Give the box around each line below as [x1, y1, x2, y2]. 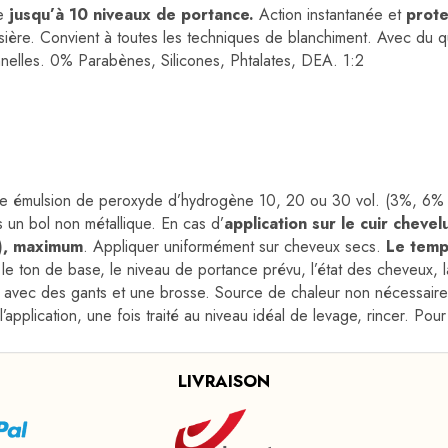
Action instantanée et [254, 3, 406, 27]
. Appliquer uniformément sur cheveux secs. [83, 235, 381, 259]
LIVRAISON [177, 369, 270, 394]
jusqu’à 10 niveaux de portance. [9, 3, 254, 27]
